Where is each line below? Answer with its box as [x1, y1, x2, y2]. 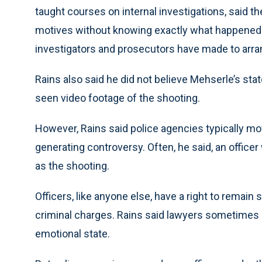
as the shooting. [35, 160, 109, 172]
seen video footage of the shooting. [35, 92, 200, 104]
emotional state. [35, 227, 110, 240]
